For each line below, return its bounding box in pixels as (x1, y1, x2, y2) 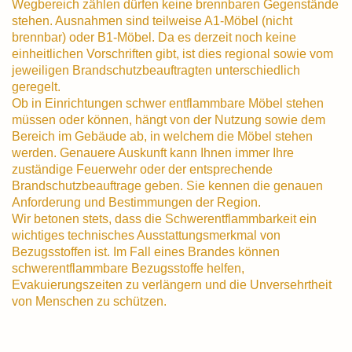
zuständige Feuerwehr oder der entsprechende (12, 161, 273, 176)
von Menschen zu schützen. (12, 293, 167, 308)
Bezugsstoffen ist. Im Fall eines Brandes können (12, 244, 280, 258)
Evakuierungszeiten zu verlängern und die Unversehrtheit (12, 277, 332, 291)
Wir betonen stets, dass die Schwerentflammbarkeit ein (12, 211, 317, 225)
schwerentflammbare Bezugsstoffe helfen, (12, 260, 244, 275)
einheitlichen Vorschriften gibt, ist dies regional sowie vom (12, 46, 333, 60)
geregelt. (12, 79, 60, 93)
